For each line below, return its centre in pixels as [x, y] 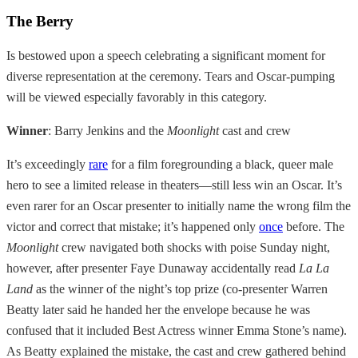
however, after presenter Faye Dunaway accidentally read [153, 268]
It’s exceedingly [48, 164]
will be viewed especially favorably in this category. [137, 97]
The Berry [40, 21]
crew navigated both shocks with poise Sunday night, [194, 247]
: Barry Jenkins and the [107, 130]
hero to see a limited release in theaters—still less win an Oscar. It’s [174, 185]
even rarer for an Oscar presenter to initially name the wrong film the [179, 205]
